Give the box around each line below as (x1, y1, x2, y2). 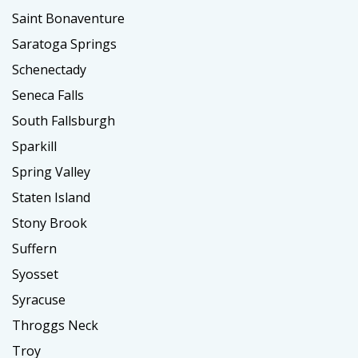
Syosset (12, 265, 58, 283)
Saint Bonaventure (12, 9, 125, 27)
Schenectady (12, 60, 86, 78)
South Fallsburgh (12, 111, 115, 129)
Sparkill (12, 137, 57, 155)
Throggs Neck (12, 316, 98, 334)
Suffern (12, 239, 57, 257)
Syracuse (12, 290, 66, 308)
